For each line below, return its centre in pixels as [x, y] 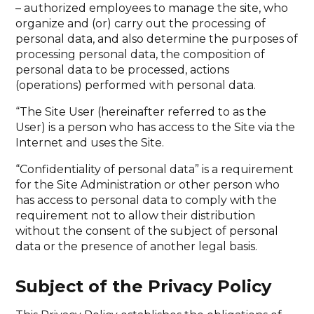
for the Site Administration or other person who [148, 184]
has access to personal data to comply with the [146, 200]
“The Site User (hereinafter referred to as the [141, 111]
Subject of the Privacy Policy [144, 286]
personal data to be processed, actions [123, 69]
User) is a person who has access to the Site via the [156, 127]
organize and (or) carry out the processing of [141, 23]
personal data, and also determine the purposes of [157, 39]
